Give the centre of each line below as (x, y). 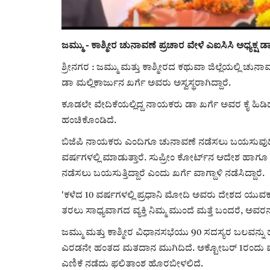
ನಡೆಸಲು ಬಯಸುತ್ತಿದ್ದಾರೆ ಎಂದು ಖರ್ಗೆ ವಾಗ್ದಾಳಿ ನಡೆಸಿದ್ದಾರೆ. (163, 174)
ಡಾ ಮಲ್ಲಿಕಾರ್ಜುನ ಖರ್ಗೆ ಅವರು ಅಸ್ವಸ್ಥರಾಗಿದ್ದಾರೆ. (146, 84)
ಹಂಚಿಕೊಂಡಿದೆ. (89, 121)
